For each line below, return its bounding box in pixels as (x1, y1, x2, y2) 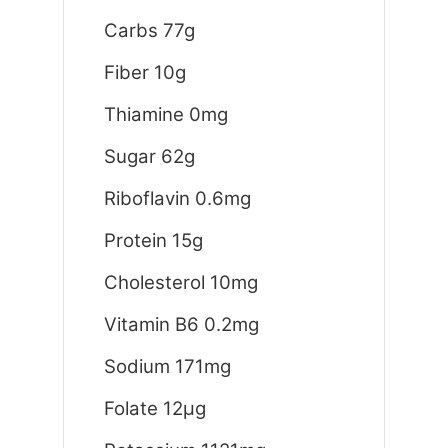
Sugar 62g (103, 144, 195, 168)
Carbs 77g (103, 18, 195, 42)
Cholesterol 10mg (103, 270, 258, 294)
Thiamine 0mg (103, 102, 228, 126)
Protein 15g (103, 228, 203, 252)
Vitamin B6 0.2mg (103, 312, 259, 336)
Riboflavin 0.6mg (103, 186, 251, 210)
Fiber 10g (103, 60, 186, 84)
